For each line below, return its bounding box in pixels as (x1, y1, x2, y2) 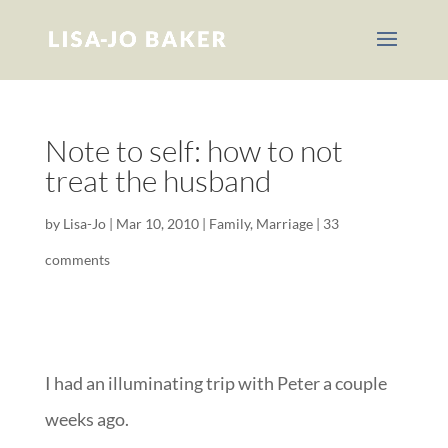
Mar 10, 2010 (115, 215, 199, 232)
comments (44, 251, 110, 268)
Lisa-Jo (62, 215, 106, 232)
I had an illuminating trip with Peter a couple (44, 372, 387, 394)
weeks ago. (44, 408, 129, 430)
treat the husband (44, 162, 271, 199)
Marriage (255, 215, 313, 232)
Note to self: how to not (44, 132, 343, 169)
